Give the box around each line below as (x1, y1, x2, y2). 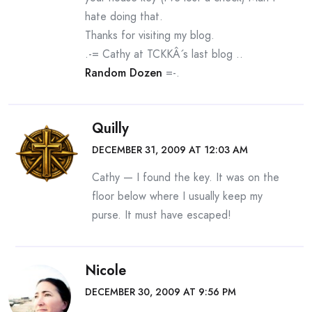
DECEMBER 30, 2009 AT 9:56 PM (85, 285, 236, 299)
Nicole (85, 260, 126, 281)
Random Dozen (85, 65, 162, 81)
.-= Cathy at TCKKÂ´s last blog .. (85, 46, 243, 62)
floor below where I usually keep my (92, 188, 263, 204)
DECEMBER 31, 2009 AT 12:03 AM (92, 143, 248, 157)
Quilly (92, 118, 129, 139)
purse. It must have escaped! (92, 207, 231, 223)
